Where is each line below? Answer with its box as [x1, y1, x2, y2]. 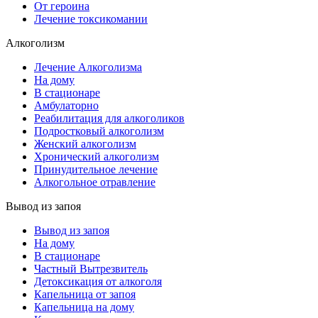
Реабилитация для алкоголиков [34, 112, 185, 125]
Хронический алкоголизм [34, 150, 159, 163]
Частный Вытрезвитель [34, 263, 148, 275]
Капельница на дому [34, 301, 134, 314]
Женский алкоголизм [34, 138, 136, 150]
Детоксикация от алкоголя [34, 275, 162, 288]
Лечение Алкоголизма [34, 61, 142, 74]
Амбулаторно [34, 99, 99, 112]
